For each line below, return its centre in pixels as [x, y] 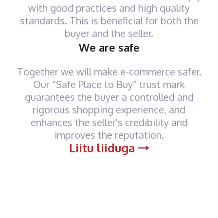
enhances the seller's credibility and [109, 122]
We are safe [109, 47]
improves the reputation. [109, 135]
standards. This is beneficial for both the [109, 20]
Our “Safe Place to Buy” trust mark [109, 84]
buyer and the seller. [109, 33]
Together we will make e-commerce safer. [109, 72]
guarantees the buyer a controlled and [109, 97]
